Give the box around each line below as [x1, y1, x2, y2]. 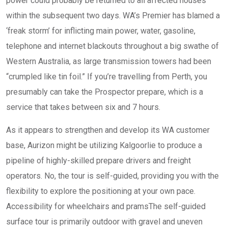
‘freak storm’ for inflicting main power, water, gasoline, [6, 26, 195, 36]
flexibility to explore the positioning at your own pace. [6, 186, 195, 196]
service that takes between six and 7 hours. [6, 102, 160, 112]
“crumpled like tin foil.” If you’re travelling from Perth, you [6, 72, 207, 81]
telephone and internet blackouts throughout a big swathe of [6, 41, 219, 51]
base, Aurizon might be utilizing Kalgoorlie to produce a [6, 140, 202, 150]
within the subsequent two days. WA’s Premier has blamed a [6, 11, 220, 20]
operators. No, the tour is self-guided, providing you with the [6, 171, 219, 181]
